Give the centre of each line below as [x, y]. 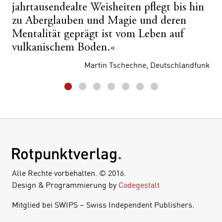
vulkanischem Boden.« [63, 48]
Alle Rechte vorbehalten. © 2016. [69, 173]
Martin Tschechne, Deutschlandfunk [147, 65]
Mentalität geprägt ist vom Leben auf [98, 34]
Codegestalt [139, 185]
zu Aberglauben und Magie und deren [99, 21]
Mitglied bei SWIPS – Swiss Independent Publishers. [103, 204]
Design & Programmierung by [65, 185]
